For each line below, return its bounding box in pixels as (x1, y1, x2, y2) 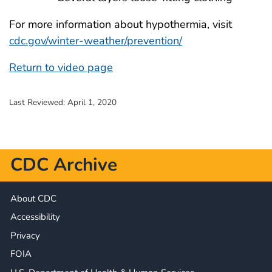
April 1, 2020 (67, 96, 117, 108)
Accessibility (10, 211, 60, 223)
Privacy (10, 229, 40, 242)
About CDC (10, 192, 56, 205)
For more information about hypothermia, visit (9, 16, 232, 32)
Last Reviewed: (9, 96, 67, 108)
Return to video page (9, 59, 113, 75)
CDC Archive (10, 152, 117, 178)
